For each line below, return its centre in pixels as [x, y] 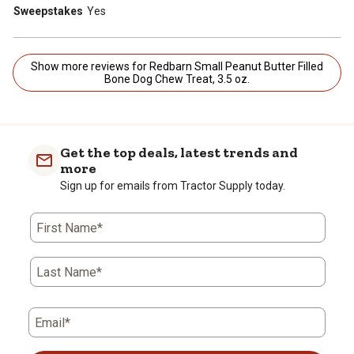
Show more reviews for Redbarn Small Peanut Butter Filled [113, 66]
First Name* [70, 228]
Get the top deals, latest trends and [179, 152]
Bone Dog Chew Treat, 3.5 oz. [177, 79]
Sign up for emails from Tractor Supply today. [173, 185]
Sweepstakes [48, 11]
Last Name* [69, 272]
